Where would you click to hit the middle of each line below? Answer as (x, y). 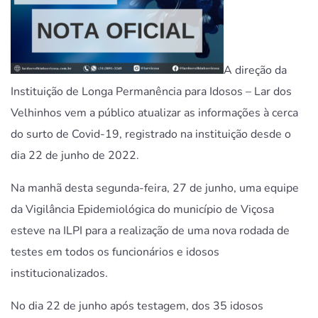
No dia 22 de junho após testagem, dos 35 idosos (137, 306)
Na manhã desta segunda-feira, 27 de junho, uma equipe (155, 188)
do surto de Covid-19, (68, 134)
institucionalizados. (59, 273)
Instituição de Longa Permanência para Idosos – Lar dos (151, 91)
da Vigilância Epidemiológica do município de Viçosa (142, 209)
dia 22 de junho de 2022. (75, 155)
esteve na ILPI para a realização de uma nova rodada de (150, 230)
